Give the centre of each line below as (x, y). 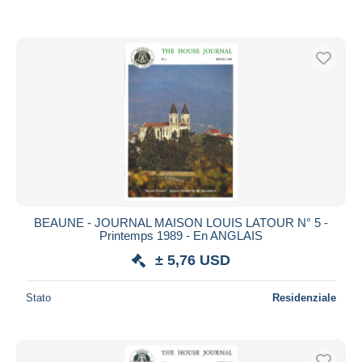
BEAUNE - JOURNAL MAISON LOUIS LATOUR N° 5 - (181, 222)
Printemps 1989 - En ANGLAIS (181, 235)
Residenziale (304, 297)
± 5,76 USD (193, 260)
